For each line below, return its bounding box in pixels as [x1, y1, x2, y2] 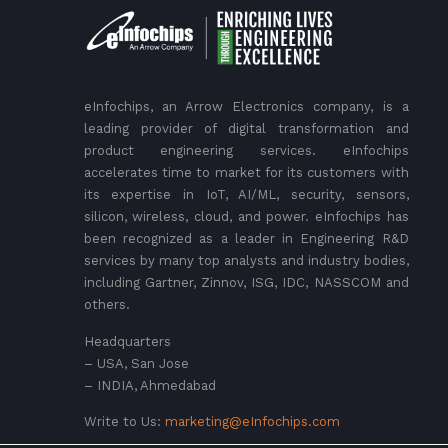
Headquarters [83, 333, 171, 349]
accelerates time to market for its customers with [83, 165, 409, 181]
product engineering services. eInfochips [83, 143, 409, 159]
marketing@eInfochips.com [164, 414, 340, 430]
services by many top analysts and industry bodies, [83, 253, 409, 269]
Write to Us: [83, 414, 165, 430]
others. [83, 297, 130, 313]
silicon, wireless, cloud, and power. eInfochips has [83, 209, 409, 225]
